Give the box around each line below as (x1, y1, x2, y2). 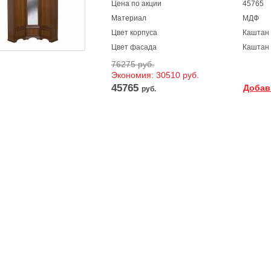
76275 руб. (111, 59, 154, 69)
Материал (111, 14, 146, 22)
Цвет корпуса (111, 28, 157, 37)
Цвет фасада (111, 43, 157, 51)
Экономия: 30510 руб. (111, 70, 199, 80)
